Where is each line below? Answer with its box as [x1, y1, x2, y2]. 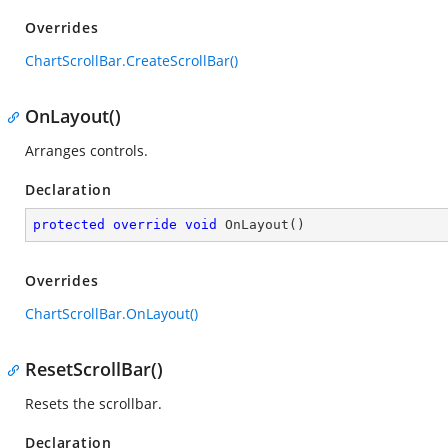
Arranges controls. [25, 141, 148, 160]
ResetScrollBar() [25, 357, 163, 381]
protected [33, 217, 105, 232]
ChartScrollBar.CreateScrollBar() [25, 51, 238, 70]
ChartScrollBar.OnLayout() [25, 304, 198, 323]
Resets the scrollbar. [25, 394, 162, 413]
